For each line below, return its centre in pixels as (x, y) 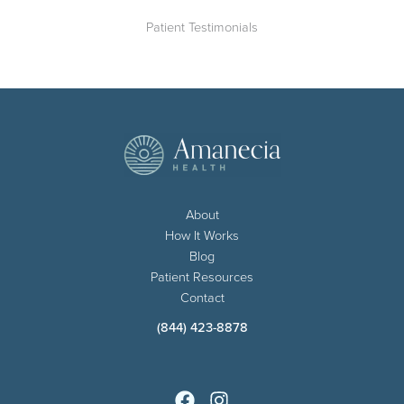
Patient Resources (202, 276)
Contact (202, 297)
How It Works (202, 235)
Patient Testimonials (202, 26)
